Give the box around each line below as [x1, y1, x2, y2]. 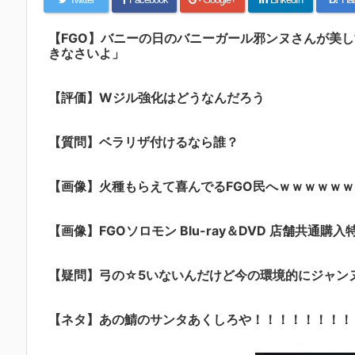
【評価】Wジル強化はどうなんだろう [48, 90, 265, 105]
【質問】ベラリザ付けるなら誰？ [48, 134, 239, 150]
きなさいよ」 [48, 45, 124, 61]
